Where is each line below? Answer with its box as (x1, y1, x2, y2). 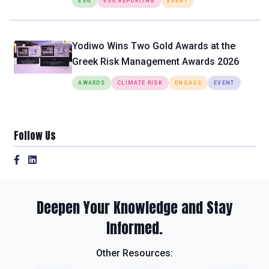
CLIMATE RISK (117, 80, 163, 86)
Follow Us (13, 128, 56, 144)
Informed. (106, 217, 163, 239)
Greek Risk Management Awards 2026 (72, 56, 240, 68)
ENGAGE (174, 80, 202, 86)
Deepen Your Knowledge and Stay (37, 196, 232, 219)
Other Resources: (96, 247, 173, 259)
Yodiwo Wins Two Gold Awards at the (72, 40, 236, 52)
